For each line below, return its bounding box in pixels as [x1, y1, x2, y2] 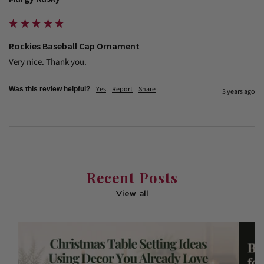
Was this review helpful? [9, 84, 90, 93]
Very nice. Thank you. [9, 55, 87, 68]
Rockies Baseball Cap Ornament [9, 39, 140, 52]
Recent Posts [86, 167, 178, 187]
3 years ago [222, 86, 255, 97]
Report [112, 84, 133, 94]
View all [115, 187, 148, 199]
